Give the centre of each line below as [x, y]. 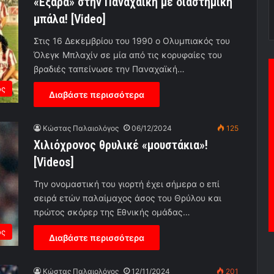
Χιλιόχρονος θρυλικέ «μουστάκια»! [121, 145]
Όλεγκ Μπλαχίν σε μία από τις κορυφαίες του [128, 55]
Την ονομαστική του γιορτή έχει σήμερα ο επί [127, 184]
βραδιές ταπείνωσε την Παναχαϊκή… [109, 69]
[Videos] [54, 162]
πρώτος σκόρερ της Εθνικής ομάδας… [112, 212]
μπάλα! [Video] [70, 19]
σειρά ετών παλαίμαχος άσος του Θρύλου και [128, 198]
